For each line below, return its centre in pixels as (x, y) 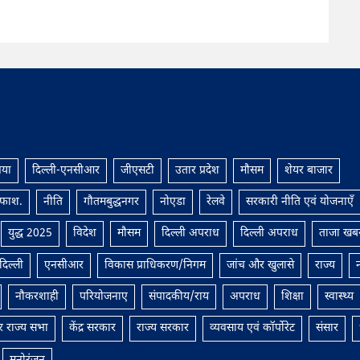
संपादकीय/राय (178, 297)
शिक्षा (292, 297)
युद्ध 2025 (30, 234)
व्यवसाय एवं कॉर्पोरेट (252, 329)
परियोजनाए (103, 297)
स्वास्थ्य (339, 297)
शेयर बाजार (308, 171)
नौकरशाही (37, 297)
